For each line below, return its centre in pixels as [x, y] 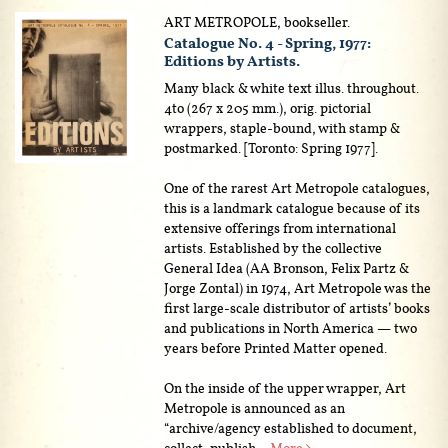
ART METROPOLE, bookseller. [257, 21]
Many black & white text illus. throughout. [292, 87]
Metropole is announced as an [255, 407]
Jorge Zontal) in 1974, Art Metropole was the [298, 287]
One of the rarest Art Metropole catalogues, [297, 187]
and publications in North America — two [291, 327]
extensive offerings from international [280, 227]
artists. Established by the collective [273, 247]
